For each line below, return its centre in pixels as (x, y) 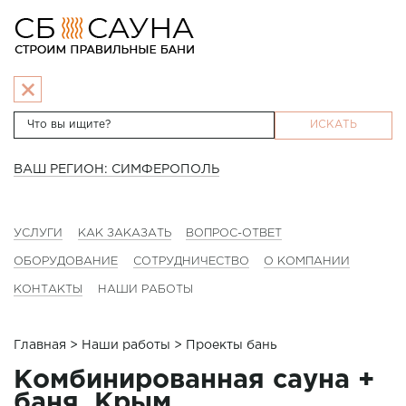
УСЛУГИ (38, 233)
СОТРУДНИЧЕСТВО (191, 261)
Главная (40, 345)
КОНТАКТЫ (48, 289)
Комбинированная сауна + (194, 381)
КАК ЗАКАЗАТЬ (124, 233)
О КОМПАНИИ (307, 261)
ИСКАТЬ (333, 125)
